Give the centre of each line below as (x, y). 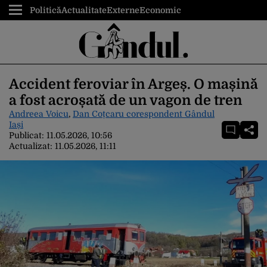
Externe (123, 10)
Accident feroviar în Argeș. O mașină (133, 84)
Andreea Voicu (39, 114)
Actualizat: (32, 146)
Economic (160, 10)
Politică (46, 10)
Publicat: (28, 135)
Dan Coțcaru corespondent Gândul (144, 114)
